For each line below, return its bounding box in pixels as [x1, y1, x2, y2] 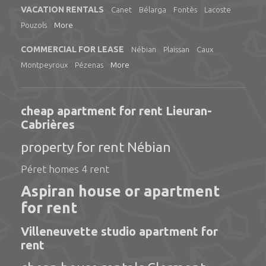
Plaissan [163, 45, 189, 53]
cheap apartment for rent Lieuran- [21, 104, 212, 118]
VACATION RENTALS [21, 5, 104, 14]
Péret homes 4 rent [21, 163, 109, 175]
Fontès [173, 5, 197, 14]
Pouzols [21, 21, 47, 29]
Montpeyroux [21, 61, 68, 69]
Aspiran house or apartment [21, 183, 220, 199]
